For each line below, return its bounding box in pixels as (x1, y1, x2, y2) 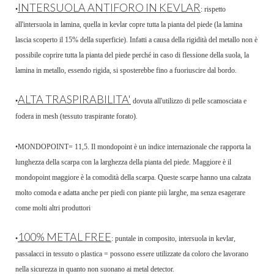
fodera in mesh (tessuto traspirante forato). (15, 112, 138, 121)
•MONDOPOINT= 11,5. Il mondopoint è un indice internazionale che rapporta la (15, 143, 251, 152)
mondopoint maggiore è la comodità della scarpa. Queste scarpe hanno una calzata (15, 173, 251, 182)
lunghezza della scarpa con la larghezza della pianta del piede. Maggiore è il (15, 158, 231, 167)
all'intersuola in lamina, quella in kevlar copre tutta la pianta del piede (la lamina (15, 20, 242, 29)
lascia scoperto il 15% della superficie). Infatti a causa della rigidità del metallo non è (15, 35, 257, 45)
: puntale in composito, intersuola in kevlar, (111, 234, 235, 243)
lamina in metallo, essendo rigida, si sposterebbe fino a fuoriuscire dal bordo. (15, 66, 237, 75)
